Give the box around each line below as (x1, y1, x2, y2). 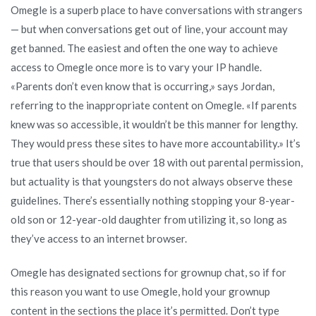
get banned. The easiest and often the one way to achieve (11, 41, 278, 54)
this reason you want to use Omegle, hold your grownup (11, 284, 270, 298)
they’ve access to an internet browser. (11, 231, 187, 245)
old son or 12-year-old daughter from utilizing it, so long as (11, 212, 287, 226)
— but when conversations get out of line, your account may (11, 22, 288, 35)
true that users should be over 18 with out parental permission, (11, 155, 303, 169)
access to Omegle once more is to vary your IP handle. (11, 60, 262, 73)
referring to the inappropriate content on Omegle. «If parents (11, 98, 297, 111)
